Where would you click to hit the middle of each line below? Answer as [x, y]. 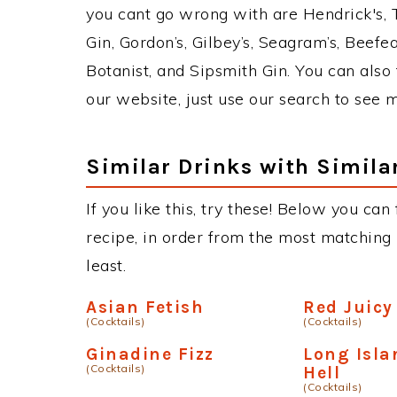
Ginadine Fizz [150, 354]
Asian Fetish [145, 307]
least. [106, 265]
